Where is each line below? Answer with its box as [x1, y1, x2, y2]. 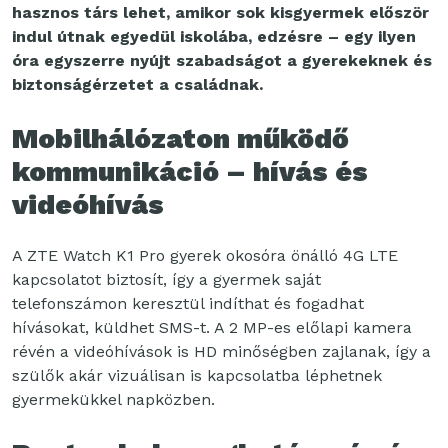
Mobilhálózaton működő [12, 121, 349, 155]
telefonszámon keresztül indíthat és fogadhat [12, 293, 364, 313]
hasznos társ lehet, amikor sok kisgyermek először [12, 2, 429, 22]
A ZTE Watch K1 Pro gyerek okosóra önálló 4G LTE [12, 245, 398, 265]
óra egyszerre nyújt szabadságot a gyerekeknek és [12, 50, 432, 70]
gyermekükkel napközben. [12, 389, 215, 409]
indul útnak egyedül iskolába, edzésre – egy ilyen [12, 26, 416, 46]
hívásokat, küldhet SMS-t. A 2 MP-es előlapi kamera [12, 317, 412, 337]
